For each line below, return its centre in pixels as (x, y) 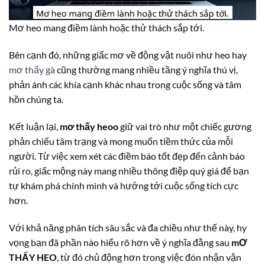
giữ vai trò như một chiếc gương (185, 127)
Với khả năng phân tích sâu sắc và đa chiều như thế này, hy (128, 227)
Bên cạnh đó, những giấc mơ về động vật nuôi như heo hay (128, 55)
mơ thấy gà (32, 70)
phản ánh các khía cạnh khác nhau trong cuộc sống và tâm (125, 85)
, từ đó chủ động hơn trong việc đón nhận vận (149, 257)
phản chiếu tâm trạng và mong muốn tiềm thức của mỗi (121, 141)
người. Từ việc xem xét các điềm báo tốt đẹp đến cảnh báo (127, 156)
